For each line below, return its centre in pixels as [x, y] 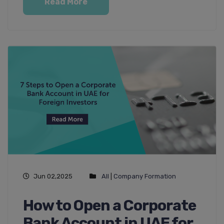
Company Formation [145, 176]
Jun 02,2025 [53, 176]
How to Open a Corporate [109, 206]
